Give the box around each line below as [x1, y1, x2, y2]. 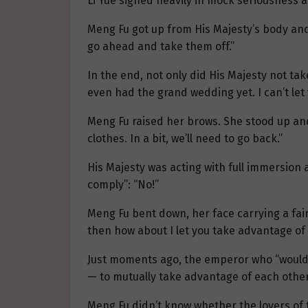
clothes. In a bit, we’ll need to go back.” [87, 132, 283, 146]
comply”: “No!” [87, 178, 159, 192]
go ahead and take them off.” [87, 40, 234, 54]
